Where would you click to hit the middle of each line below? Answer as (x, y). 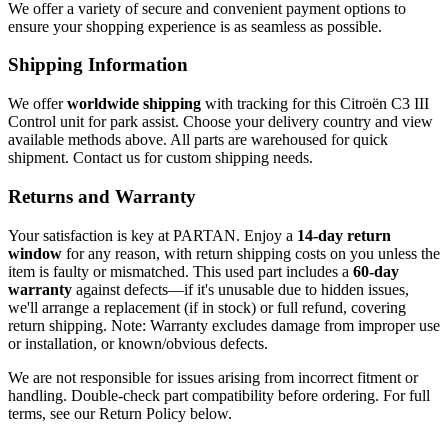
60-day (376, 271)
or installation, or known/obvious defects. (138, 343)
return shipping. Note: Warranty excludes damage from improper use (224, 325)
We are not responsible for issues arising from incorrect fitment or (213, 377)
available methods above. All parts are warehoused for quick (198, 140)
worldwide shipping (134, 104)
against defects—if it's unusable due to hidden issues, (240, 289)
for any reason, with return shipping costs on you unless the (251, 253)
